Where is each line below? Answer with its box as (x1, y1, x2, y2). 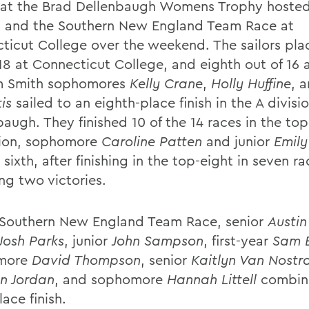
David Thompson (32, 251, 141, 268)
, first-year (203, 232, 272, 249)
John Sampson (112, 232, 203, 249)
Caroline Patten (101, 132, 202, 150)
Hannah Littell (167, 270, 257, 288)
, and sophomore (54, 270, 167, 288)
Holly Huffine (211, 74, 291, 92)
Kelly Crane (130, 74, 203, 92)
